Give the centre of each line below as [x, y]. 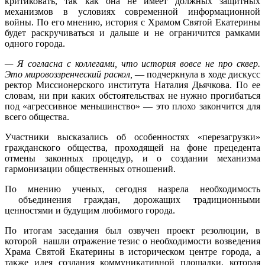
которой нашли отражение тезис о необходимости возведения [132, 241]
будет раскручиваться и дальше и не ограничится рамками [132, 33]
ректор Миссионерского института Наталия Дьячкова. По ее [132, 85]
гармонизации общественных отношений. [91, 169]
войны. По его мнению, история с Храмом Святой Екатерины [132, 22]
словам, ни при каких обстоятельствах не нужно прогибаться [132, 95]
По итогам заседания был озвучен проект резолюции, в [132, 230]
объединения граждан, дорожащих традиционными [132, 199]
